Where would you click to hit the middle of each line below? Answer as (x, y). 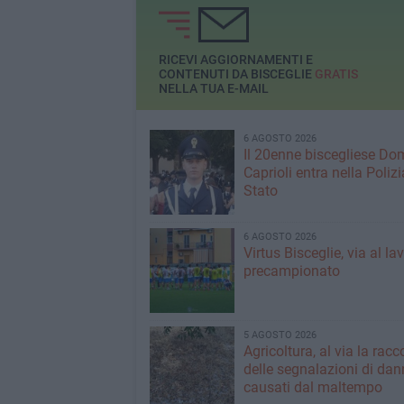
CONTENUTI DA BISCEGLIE (236, 74)
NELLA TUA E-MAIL (213, 89)
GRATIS (336, 74)
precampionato (291, 271)
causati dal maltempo (312, 387)
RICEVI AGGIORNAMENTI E (235, 60)
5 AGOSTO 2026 (280, 335)
